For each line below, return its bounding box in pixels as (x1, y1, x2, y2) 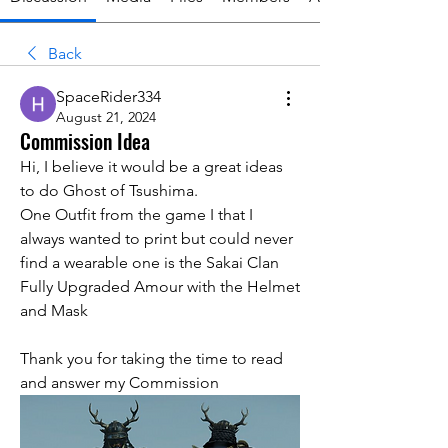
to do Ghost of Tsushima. (20, 181, 198, 201)
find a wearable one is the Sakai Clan (20, 253, 279, 273)
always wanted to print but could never (20, 229, 293, 249)
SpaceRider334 (56, 87, 161, 107)
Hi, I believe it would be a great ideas (20, 157, 283, 177)
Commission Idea (20, 126, 150, 157)
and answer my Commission (20, 373, 219, 393)
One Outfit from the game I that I (20, 205, 253, 225)
